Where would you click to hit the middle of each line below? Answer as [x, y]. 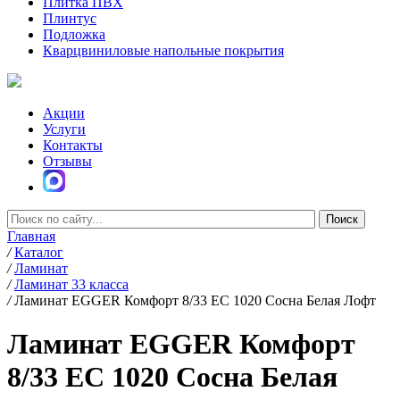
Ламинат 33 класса [71, 284]
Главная [31, 236]
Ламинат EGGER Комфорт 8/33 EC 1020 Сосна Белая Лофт [195, 300]
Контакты [73, 145]
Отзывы [67, 161]
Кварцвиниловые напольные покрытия [163, 50]
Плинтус [70, 18]
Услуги [64, 129]
